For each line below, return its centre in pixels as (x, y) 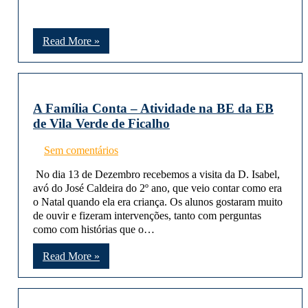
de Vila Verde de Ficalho (101, 124)
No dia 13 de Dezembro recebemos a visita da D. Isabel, (156, 174)
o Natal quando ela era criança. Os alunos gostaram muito (158, 201)
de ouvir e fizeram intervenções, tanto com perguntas (147, 215)
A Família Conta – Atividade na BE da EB (153, 109)
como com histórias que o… (94, 229)
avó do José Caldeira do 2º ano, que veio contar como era (157, 188)
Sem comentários (81, 150)
